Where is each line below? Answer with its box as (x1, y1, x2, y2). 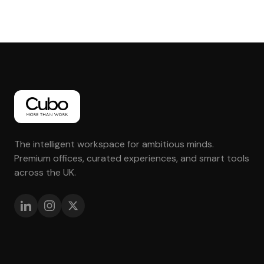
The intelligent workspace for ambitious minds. (14, 138, 214, 151)
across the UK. (14, 166, 76, 179)
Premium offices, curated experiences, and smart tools (14, 152, 249, 165)
